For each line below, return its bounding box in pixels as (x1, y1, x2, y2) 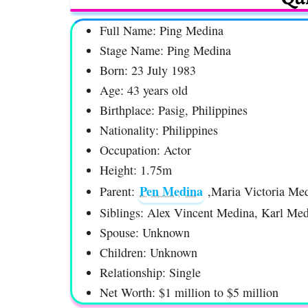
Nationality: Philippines (100, 122, 218, 139)
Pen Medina (140, 182, 203, 201)
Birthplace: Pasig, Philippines (100, 102, 247, 119)
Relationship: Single (100, 264, 201, 281)
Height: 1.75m (100, 162, 172, 179)
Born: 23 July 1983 (100, 62, 196, 79)
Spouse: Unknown (100, 224, 190, 241)
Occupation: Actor (100, 142, 191, 159)
